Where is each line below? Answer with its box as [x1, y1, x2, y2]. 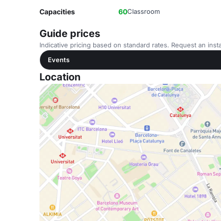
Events [48, 56, 70, 64]
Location [39, 71, 80, 83]
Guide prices [39, 28, 100, 39]
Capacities [39, 7, 75, 16]
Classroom [127, 7, 160, 15]
